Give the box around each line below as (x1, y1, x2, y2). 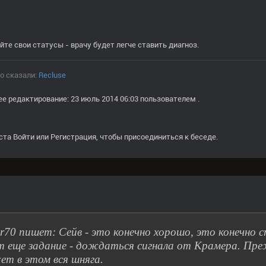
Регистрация (50, 132, 96, 142)
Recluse (39, 71, 66, 80)
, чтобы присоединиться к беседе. (96, 132, 218, 142)
